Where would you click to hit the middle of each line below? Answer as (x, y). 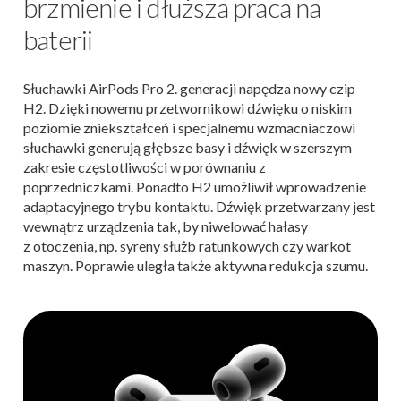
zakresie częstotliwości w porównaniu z (145, 166)
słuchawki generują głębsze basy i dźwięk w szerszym (188, 147)
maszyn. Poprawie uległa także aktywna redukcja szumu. (196, 265)
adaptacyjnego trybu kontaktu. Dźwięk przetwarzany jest (199, 206)
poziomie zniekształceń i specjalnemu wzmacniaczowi (189, 127)
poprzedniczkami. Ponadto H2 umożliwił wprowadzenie (195, 186)
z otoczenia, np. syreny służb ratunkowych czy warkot (187, 245)
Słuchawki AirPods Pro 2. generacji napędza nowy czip (189, 88)
